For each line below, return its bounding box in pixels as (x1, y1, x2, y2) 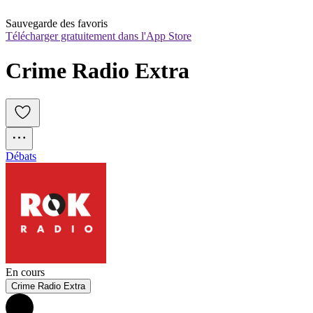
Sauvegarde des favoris (6, 17, 108, 30)
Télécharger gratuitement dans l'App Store (6, 30, 191, 43)
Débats (6, 150, 36, 163)
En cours (6, 266, 45, 279)
